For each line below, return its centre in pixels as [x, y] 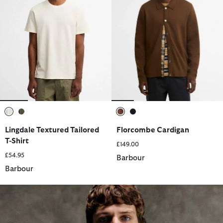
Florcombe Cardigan [153, 130]
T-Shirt [17, 141]
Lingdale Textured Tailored [52, 130]
